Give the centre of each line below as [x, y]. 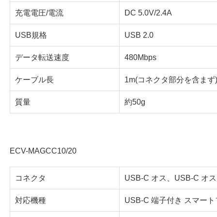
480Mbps [140, 58]
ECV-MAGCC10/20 [43, 151]
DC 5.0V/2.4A [148, 13]
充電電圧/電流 [39, 13]
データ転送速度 [42, 58]
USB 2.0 [139, 35]
